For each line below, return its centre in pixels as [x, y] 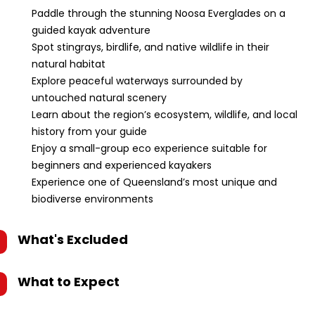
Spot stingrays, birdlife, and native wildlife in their [150, 47]
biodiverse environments [92, 199]
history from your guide [89, 131]
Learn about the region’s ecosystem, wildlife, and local [165, 115]
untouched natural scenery [99, 98]
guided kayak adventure [91, 30]
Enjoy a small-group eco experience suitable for [149, 148]
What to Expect [69, 282]
